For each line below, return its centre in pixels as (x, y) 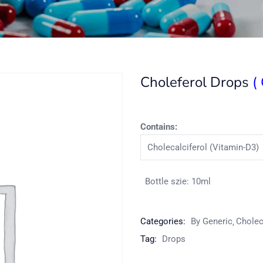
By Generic (212, 221)
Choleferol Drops (196, 82)
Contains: (159, 127)
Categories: (164, 221)
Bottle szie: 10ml (178, 181)
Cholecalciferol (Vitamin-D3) (203, 147)
